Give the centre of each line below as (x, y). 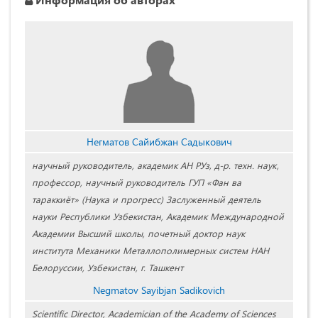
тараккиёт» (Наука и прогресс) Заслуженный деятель (147, 199)
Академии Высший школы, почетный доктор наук (138, 234)
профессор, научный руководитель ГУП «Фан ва (137, 182)
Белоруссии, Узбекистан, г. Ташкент (108, 268)
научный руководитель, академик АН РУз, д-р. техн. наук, (155, 165)
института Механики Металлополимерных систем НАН (150, 251)
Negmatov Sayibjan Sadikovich (159, 290)
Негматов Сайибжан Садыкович (159, 142)
